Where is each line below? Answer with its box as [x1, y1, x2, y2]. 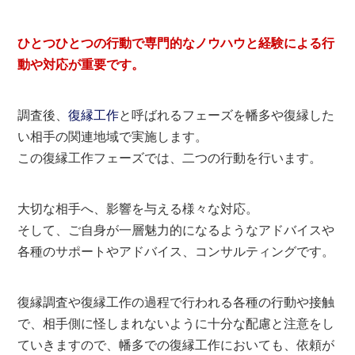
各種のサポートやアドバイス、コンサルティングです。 [17, 244, 335, 258]
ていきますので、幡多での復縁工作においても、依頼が [17, 338, 335, 352]
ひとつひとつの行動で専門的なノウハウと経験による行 [17, 36, 335, 50]
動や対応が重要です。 [17, 57, 145, 71]
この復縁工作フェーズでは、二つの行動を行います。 [17, 151, 323, 165]
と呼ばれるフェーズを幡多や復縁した [119, 108, 335, 122]
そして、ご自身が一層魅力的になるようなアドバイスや [17, 223, 335, 237]
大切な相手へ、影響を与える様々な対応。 [17, 201, 259, 216]
